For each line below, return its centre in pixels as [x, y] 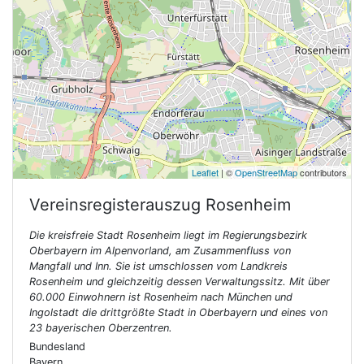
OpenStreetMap [266, 172]
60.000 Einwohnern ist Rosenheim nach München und [161, 297]
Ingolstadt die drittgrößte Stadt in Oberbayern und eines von [178, 312]
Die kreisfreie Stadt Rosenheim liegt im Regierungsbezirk [168, 235]
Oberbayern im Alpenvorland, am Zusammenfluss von [160, 251]
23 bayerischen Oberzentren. [101, 328]
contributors [322, 172]
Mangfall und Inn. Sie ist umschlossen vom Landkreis [158, 266]
